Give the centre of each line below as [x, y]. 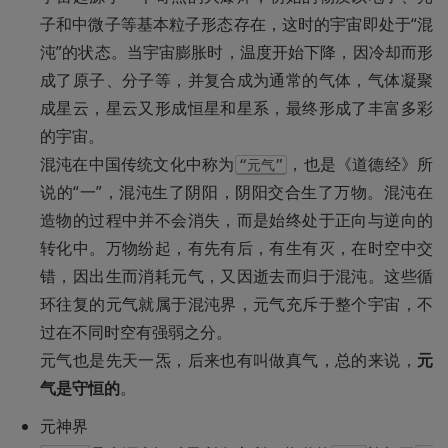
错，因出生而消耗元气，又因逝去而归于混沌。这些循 [236, 275]
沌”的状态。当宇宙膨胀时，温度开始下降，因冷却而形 [236, 51]
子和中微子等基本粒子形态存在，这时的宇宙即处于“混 [236, 23]
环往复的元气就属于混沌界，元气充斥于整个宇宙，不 [236, 303]
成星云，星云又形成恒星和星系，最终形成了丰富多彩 [236, 107]
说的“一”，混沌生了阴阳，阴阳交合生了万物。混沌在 [236, 191]
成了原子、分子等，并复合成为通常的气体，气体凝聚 [236, 79]
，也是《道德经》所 [360, 163]
